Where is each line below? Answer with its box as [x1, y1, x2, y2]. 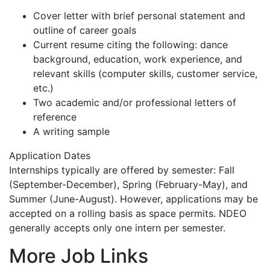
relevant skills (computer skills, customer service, [33, 67, 257, 80]
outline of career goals [33, 24, 136, 36]
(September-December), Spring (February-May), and [9, 178, 248, 190]
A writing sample [33, 125, 110, 137]
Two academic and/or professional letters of [33, 96, 236, 108]
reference [33, 110, 77, 123]
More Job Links [9, 243, 148, 268]
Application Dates [9, 149, 90, 162]
